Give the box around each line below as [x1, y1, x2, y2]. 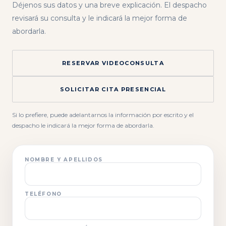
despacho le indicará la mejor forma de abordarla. [12, 122, 154, 129]
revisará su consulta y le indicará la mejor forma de [12, 14, 187, 23]
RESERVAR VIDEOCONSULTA [62, 59, 164, 67]
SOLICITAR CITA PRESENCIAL [60, 85, 166, 93]
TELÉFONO [25, 191, 62, 197]
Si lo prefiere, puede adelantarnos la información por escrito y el [12, 111, 194, 119]
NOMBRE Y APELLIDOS [25, 156, 103, 163]
